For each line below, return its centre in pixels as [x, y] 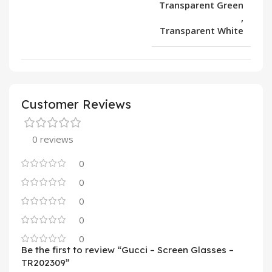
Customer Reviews [76, 104]
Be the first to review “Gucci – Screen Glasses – [127, 250]
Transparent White [202, 31]
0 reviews [53, 139]
